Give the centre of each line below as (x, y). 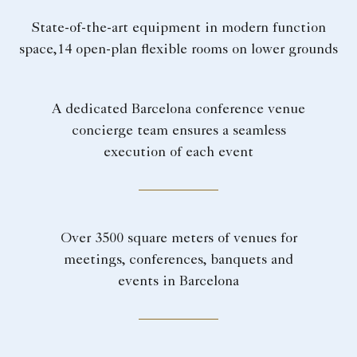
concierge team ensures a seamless (178, 132)
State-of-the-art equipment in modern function (178, 29)
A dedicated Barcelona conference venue (178, 110)
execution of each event (178, 153)
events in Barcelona (178, 282)
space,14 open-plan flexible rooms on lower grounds (178, 51)
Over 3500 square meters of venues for (178, 239)
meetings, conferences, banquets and (178, 261)
